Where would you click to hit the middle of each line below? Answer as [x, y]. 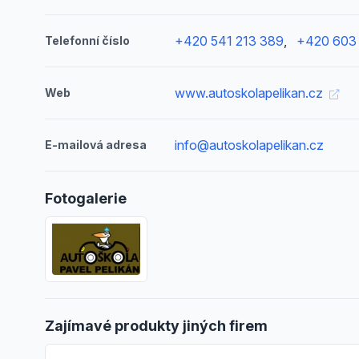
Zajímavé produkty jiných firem [156, 326]
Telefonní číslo [87, 40]
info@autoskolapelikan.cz [250, 145]
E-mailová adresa [96, 145]
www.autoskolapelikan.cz [251, 93]
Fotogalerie [86, 198]
